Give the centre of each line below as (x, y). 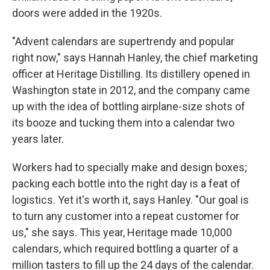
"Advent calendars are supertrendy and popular (123, 41)
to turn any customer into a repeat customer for (126, 216)
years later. (38, 139)
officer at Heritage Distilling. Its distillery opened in (131, 74)
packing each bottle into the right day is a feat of (126, 184)
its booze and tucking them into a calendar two (123, 123)
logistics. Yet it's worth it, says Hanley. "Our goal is (130, 200)
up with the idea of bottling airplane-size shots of (129, 106)
